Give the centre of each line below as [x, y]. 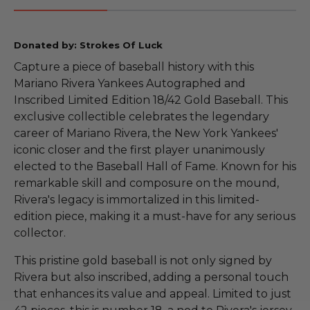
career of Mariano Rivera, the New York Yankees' [146, 133]
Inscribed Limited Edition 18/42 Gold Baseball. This [151, 100]
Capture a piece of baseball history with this [134, 66]
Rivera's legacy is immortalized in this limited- [137, 199]
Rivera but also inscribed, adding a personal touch [151, 277]
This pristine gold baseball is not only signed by [143, 260]
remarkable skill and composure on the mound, [146, 183]
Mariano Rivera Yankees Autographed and [130, 83]
